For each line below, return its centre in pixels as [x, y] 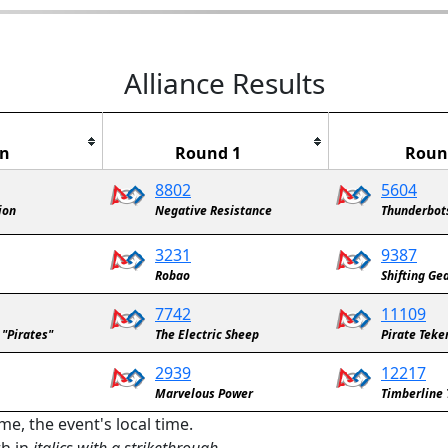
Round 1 [207, 153]
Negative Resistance [213, 210]
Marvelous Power [204, 393]
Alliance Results [224, 83]
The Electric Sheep [207, 334]
